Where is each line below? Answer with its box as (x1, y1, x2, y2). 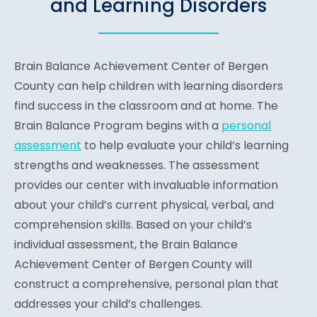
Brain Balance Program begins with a (14, 117, 221, 134)
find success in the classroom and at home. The (14, 98, 278, 115)
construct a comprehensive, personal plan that (14, 276, 279, 293)
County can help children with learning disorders (14, 78, 283, 95)
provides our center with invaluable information (14, 177, 278, 194)
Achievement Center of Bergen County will (14, 256, 252, 273)
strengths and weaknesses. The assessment (14, 157, 260, 174)
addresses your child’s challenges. (14, 296, 202, 313)
